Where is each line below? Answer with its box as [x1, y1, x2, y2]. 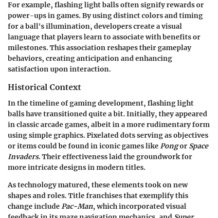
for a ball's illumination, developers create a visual [8, 22, 182, 31]
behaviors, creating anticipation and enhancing [8, 54, 172, 63]
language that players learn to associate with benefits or [8, 33, 200, 42]
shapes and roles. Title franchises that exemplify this [8, 191, 188, 200]
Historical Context [8, 82, 81, 92]
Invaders [8, 152, 38, 161]
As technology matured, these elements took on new [8, 180, 188, 189]
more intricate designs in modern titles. [8, 163, 145, 172]
